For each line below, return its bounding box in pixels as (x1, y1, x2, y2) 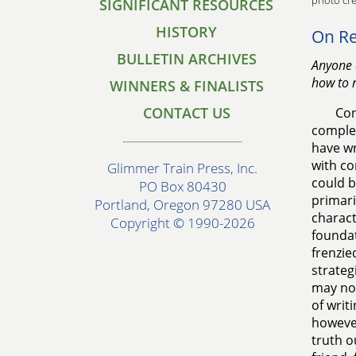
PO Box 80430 (138, 177, 226, 196)
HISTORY (156, 22, 217, 41)
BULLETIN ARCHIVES (116, 49, 257, 68)
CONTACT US (142, 103, 230, 122)
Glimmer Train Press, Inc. (107, 159, 257, 178)
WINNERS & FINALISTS (109, 76, 264, 95)
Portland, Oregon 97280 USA (95, 195, 270, 215)
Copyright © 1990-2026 (110, 214, 255, 233)
